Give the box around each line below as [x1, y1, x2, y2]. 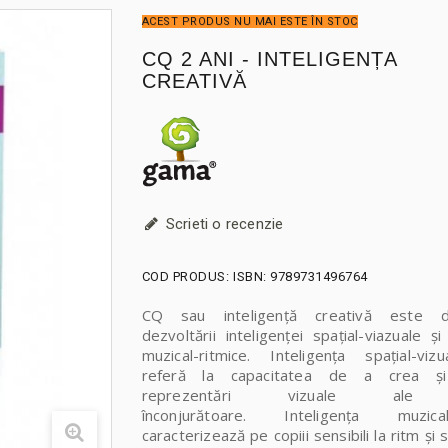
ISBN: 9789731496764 [233, 268, 368, 284]
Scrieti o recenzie [161, 214, 284, 233]
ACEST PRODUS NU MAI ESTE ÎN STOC [141, 15, 358, 29]
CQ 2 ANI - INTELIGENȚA [141, 48, 397, 71]
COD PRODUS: [141, 268, 229, 284]
